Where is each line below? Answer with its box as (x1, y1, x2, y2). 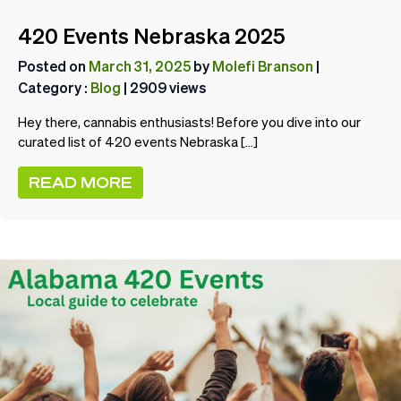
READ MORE (29, 173, 132, 191)
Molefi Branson (212, 56, 313, 74)
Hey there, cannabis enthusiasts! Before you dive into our (18, 114, 361, 130)
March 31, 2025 (89, 56, 191, 74)
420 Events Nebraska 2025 (18, 22, 286, 48)
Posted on (18, 56, 89, 74)
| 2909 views (121, 78, 206, 96)
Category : (18, 78, 90, 96)
